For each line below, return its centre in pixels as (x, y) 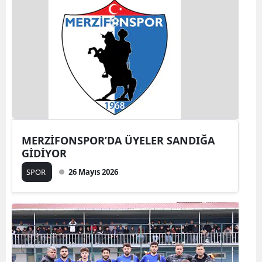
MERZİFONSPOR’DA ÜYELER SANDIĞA (118, 140)
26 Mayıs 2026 (93, 172)
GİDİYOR (44, 153)
